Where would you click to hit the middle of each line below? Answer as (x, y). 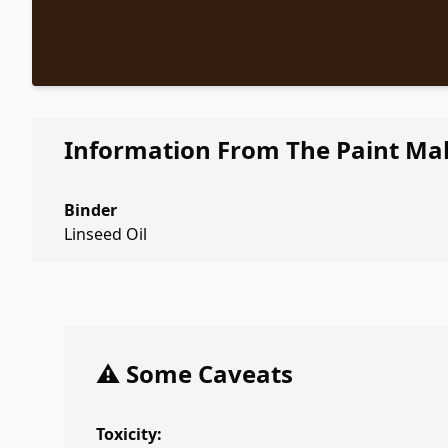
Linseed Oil (105, 234)
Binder (90, 210)
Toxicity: (129, 434)
